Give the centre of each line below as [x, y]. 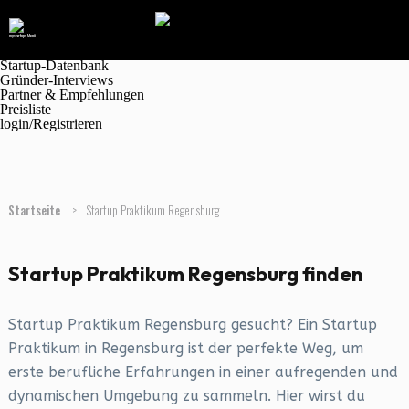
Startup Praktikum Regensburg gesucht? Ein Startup [192, 325]
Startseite [35, 210]
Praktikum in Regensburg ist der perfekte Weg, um [185, 348]
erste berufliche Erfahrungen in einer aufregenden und [203, 372]
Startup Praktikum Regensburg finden [185, 274]
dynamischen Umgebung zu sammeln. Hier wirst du [186, 396]
